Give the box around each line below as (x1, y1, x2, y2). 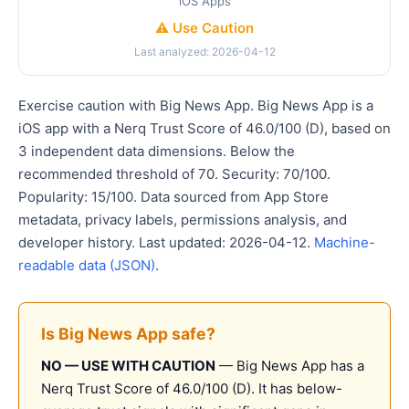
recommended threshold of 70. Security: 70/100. (18, 165, 330, 183)
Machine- (314, 234, 375, 251)
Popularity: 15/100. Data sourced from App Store (18, 188, 329, 205)
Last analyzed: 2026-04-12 (133, 45, 276, 58)
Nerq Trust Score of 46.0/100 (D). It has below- (41, 380, 342, 397)
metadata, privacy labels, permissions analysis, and (18, 211, 347, 228)
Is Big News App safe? (41, 324, 215, 343)
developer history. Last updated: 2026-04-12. (18, 234, 314, 251)
